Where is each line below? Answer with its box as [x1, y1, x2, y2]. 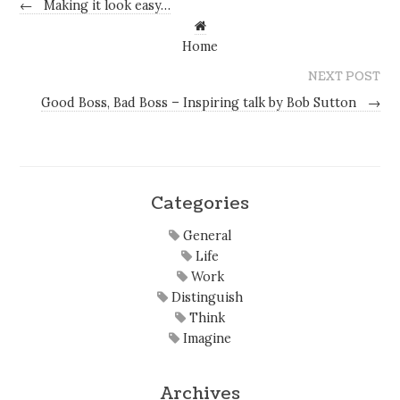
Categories [151, 190, 249, 215]
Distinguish [168, 289, 243, 306]
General [179, 228, 231, 245]
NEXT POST [307, 68, 380, 85]
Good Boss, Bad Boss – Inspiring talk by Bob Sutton [40, 94, 360, 111]
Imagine [179, 330, 231, 347]
